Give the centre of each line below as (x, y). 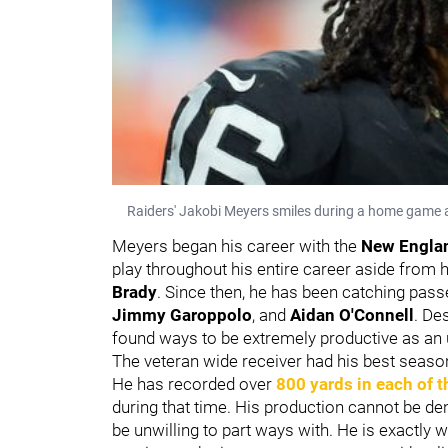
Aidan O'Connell (352, 314)
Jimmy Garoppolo (182, 314)
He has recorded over (194, 383)
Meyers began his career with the (236, 245)
